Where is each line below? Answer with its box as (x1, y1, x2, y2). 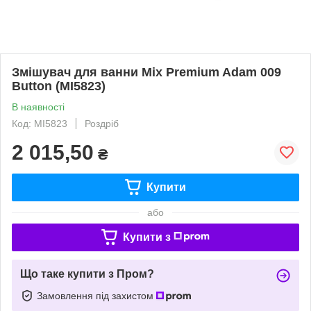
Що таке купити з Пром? (20, 267, 154, 280)
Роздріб (85, 117, 119, 129)
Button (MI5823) (12, 78, 106, 93)
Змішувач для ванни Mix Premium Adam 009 (12, 65, 281, 79)
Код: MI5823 (12, 117, 67, 129)
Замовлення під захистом (37, 289, 156, 301)
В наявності (12, 101, 65, 112)
